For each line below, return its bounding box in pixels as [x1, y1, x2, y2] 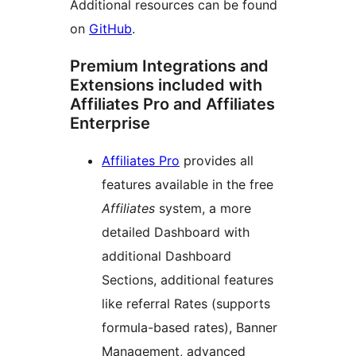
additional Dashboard [102, 248, 231, 265]
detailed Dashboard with [102, 224, 250, 241]
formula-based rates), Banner [102, 319, 277, 336]
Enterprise [70, 114, 150, 133]
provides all [180, 153, 253, 169]
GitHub [89, 21, 132, 37]
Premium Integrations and [70, 56, 269, 76]
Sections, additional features [102, 272, 273, 288]
